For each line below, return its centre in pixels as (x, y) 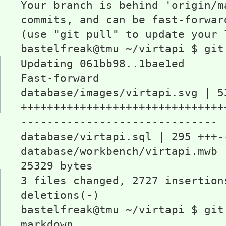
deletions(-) (60, 195)
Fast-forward (60, 78)
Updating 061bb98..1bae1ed (103, 64)
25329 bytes (57, 166)
